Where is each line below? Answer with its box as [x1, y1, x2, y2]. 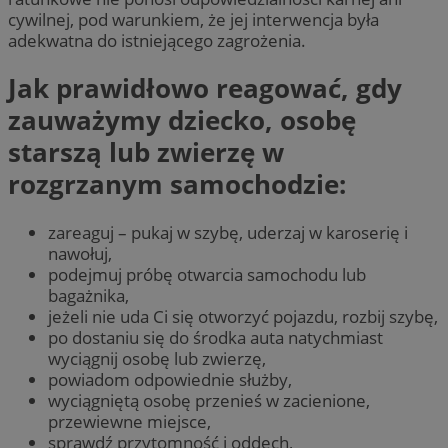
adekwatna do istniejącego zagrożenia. [8, 28, 306, 52]
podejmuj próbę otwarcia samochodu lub [48, 262, 366, 286]
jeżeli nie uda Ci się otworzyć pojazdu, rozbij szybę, [48, 304, 438, 328]
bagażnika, [48, 283, 129, 307]
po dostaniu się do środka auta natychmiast [48, 325, 383, 349]
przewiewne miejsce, [48, 409, 211, 433]
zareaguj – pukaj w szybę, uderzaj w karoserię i [48, 220, 408, 244]
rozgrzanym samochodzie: [8, 166, 346, 203]
